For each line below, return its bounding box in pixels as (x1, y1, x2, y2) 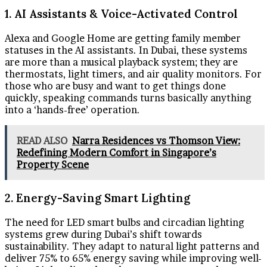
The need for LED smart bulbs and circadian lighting (5, 216, 244, 229)
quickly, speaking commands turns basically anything (5, 91, 252, 104)
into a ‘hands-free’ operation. (5, 103, 140, 116)
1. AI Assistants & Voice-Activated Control (5, 6, 238, 21)
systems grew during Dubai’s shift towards (5, 228, 202, 241)
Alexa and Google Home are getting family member (5, 32, 241, 44)
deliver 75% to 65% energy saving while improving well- (5, 252, 262, 265)
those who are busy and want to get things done (5, 79, 226, 92)
